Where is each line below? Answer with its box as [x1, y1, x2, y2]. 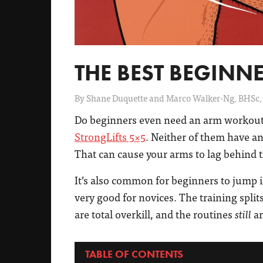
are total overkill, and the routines [75, 207, 235, 222]
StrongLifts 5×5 [75, 129, 146, 144]
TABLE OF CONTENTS [85, 248, 183, 261]
